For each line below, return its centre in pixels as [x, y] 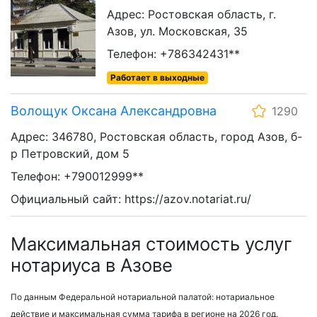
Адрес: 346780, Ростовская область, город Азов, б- [156, 137]
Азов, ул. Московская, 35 [177, 31]
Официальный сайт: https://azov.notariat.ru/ [131, 199]
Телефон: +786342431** [173, 54]
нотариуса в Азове [92, 265]
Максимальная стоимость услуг [151, 244]
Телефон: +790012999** [77, 177]
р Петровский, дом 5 [70, 154]
